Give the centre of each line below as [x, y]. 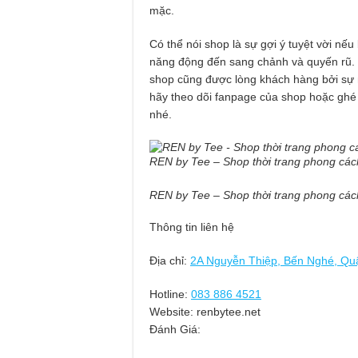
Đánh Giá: [175, 330]
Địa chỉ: [170, 261]
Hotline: [169, 294]
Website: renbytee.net [205, 312]
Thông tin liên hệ [192, 227]
